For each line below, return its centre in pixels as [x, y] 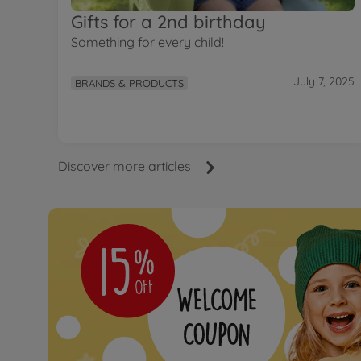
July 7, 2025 [324, 82]
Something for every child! [147, 41]
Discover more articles [124, 166]
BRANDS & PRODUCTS [130, 83]
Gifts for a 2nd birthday [168, 21]
